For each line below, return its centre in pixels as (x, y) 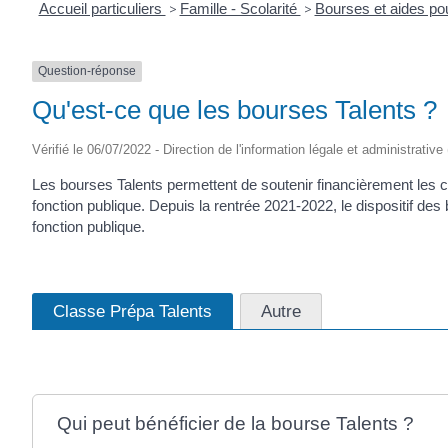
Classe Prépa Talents (132, 311)
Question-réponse (87, 71)
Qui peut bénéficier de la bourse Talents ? (235, 423)
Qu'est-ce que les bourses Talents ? (234, 109)
